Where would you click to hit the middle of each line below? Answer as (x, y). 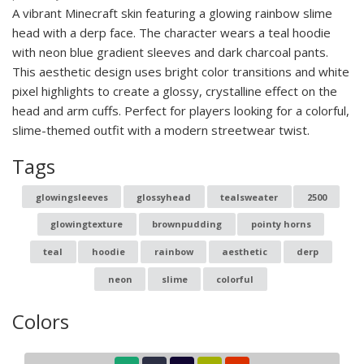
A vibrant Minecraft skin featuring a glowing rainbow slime (172, 13)
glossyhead (164, 197)
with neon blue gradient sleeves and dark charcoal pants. (170, 52)
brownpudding (187, 224)
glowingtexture (87, 224)
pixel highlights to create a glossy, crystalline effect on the (175, 91)
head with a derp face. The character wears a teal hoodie (171, 32)
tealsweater (249, 197)
